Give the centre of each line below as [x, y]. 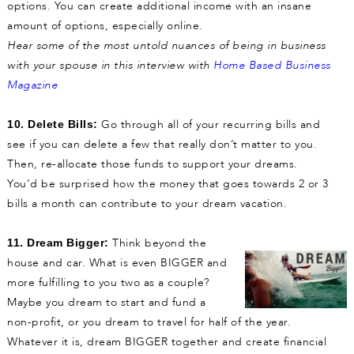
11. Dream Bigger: [58, 243]
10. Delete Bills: [53, 124]
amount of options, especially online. [105, 26]
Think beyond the [157, 243]
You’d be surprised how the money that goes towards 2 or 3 [168, 184]
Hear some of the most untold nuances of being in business [167, 46]
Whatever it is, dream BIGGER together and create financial [167, 342]
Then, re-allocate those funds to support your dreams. [153, 164]
